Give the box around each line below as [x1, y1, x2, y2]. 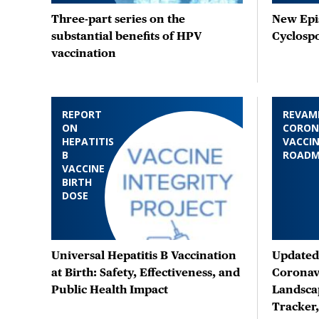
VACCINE [62, 161, 105, 175]
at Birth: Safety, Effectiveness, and [51, 266, 240, 280]
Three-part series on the [51, 11, 185, 26]
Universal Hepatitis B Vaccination [51, 249, 236, 263]
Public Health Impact [51, 283, 168, 297]
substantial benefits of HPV [51, 28, 202, 43]
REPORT [62, 107, 102, 121]
